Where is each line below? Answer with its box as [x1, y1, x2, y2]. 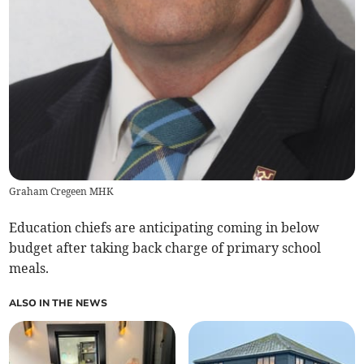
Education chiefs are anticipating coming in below [9, 219, 320, 236]
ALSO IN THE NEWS [9, 296, 108, 310]
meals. [9, 259, 50, 276]
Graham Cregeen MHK [9, 184, 114, 197]
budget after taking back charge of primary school [9, 239, 322, 256]
